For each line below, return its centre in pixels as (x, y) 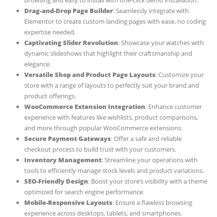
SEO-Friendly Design (56, 181)
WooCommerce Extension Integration (85, 107)
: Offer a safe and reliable (146, 139)
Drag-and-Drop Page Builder (68, 11)
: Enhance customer (173, 107)
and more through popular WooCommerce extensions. (103, 128)
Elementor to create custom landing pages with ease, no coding (115, 22)
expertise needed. (50, 32)
